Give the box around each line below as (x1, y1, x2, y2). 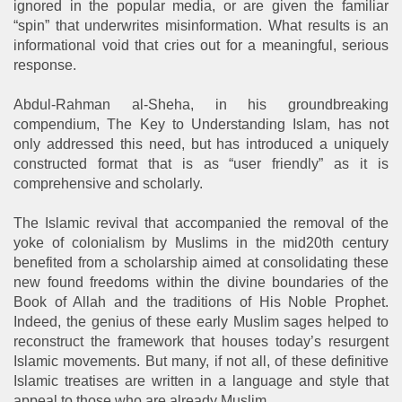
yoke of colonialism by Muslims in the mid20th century (13, 234, 389, 250)
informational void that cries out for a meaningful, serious (13, 37, 389, 53)
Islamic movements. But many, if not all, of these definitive (13, 353, 389, 369)
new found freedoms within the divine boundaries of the (13, 274, 389, 290)
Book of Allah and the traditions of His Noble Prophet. (13, 293, 389, 310)
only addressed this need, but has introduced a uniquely (13, 135, 389, 152)
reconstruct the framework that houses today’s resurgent (13, 333, 389, 349)
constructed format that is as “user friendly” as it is (13, 155, 389, 171)
